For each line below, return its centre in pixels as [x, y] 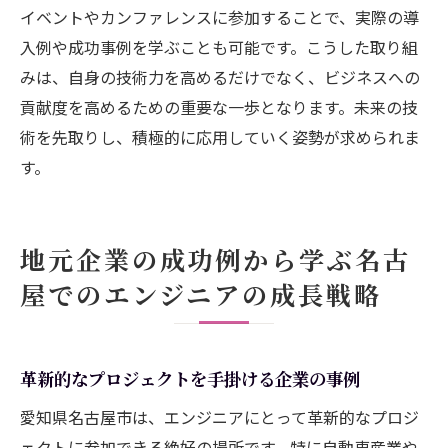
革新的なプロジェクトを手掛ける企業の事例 [190, 378]
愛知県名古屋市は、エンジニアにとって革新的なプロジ [219, 416]
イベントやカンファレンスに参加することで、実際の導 [219, 16]
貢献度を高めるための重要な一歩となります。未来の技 [219, 106]
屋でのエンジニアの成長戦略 [201, 293]
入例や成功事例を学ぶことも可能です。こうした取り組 [219, 46]
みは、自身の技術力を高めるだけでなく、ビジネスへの [220, 76]
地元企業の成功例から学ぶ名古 [215, 258]
